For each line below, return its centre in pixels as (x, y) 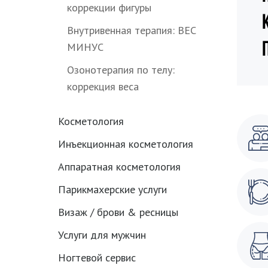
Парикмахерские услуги (112, 189)
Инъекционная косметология (126, 144)
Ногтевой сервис (97, 258)
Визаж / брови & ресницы (118, 212)
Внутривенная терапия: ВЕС (132, 30)
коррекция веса (103, 86)
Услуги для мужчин (102, 235)
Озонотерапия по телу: (121, 70)
